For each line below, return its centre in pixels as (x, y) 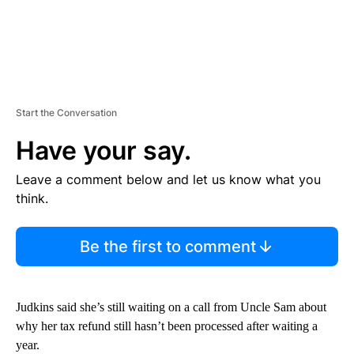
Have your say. (104, 150)
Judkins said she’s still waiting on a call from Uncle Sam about (171, 307)
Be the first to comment (168, 246)
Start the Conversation (66, 112)
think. (32, 198)
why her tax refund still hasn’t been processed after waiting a (167, 326)
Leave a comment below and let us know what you (168, 179)
